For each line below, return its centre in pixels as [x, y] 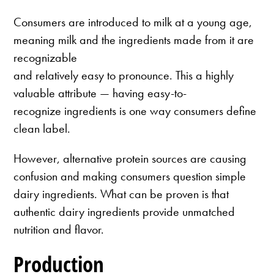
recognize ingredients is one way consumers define [135, 111]
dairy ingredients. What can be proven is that [121, 194]
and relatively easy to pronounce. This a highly [124, 76]
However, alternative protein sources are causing [130, 159]
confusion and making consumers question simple [130, 176]
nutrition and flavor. [59, 230]
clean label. [42, 129]
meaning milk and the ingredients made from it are [134, 40]
